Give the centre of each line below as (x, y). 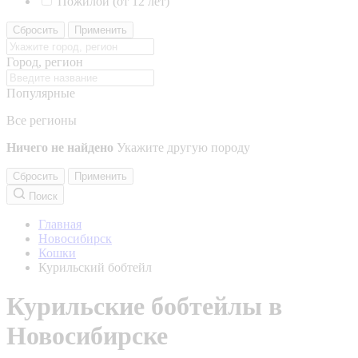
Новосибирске (87, 336)
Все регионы (42, 120)
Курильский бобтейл (95, 267)
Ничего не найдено (60, 147)
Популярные (41, 93)
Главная (60, 224)
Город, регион (45, 62)
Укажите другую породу (183, 147)
